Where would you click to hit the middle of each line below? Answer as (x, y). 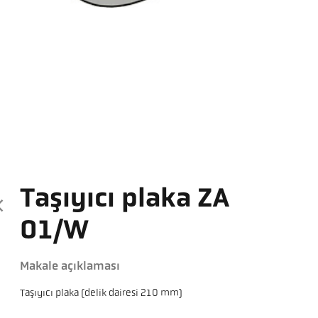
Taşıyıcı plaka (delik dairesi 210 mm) (102, 294)
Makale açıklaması (70, 267)
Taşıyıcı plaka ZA (125, 200)
